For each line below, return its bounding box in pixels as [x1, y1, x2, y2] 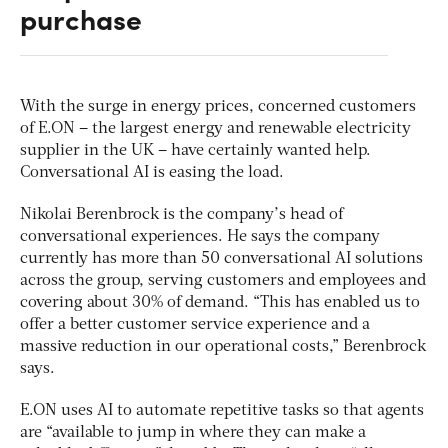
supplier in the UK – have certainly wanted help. [20, 143, 371, 160]
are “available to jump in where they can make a [20, 425, 366, 442]
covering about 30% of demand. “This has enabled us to [20, 295, 420, 312]
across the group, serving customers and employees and [20, 273, 426, 290]
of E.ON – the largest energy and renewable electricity [20, 121, 411, 138]
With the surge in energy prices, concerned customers [20, 99, 416, 116]
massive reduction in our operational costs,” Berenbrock [20, 339, 426, 356]
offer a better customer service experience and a [20, 317, 370, 334]
